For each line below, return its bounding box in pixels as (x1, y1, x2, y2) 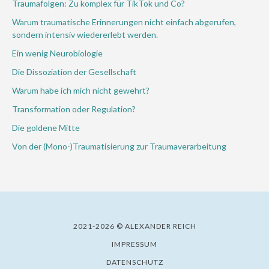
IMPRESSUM (112, 240, 157, 249)
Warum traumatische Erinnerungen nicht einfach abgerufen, (12, 17, 236, 27)
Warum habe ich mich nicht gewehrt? (12, 85, 150, 95)
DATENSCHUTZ (106, 258, 163, 267)
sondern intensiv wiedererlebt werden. (12, 29, 158, 40)
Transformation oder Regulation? (12, 104, 136, 114)
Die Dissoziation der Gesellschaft (12, 67, 136, 77)
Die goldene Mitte (12, 122, 80, 133)
